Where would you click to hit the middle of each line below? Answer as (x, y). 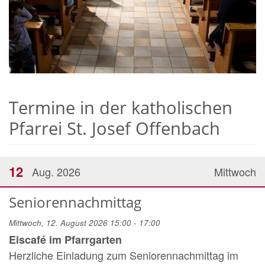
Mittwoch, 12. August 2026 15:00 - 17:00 (85, 223)
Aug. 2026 (56, 172)
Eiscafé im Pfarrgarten (65, 240)
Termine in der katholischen (121, 107)
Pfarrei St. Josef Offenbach (114, 128)
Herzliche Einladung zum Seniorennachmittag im (124, 255)
